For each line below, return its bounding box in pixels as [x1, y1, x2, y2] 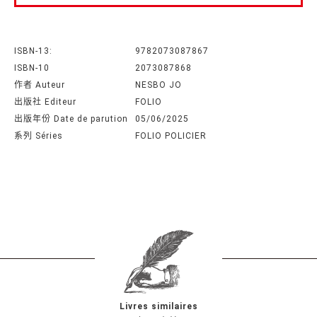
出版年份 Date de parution [14, 114, 128, 125]
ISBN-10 [14, 63, 50, 74]
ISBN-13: [14, 46, 52, 57]
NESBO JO [135, 80, 182, 91]
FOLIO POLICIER [135, 131, 207, 142]
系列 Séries [14, 131, 63, 142]
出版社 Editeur [14, 97, 76, 108]
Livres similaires [119, 301, 198, 311]
